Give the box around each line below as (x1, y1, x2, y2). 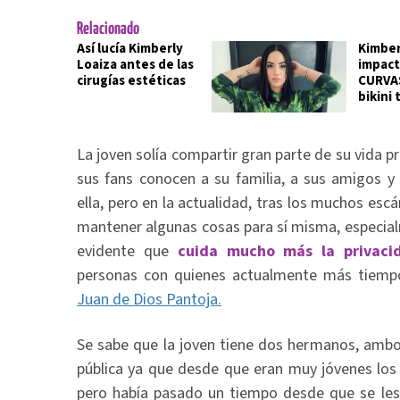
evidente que (77, 240, 178, 262)
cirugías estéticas (77, 71, 186, 90)
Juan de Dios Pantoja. (77, 288, 221, 311)
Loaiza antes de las (77, 55, 194, 74)
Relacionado (77, 21, 139, 37)
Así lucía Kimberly (77, 39, 183, 58)
